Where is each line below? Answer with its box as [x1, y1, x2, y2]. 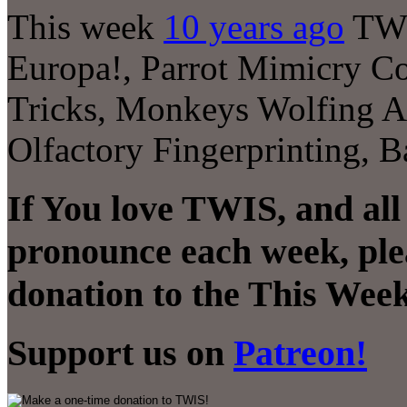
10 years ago [164, 6, 344, 46]
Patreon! [233, 333, 367, 374]
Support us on [7, 333, 233, 374]
